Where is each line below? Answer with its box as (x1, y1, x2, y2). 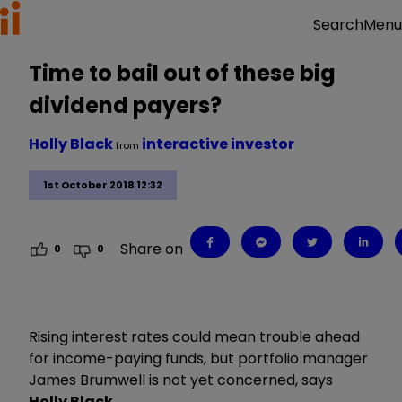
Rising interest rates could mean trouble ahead (29, 326, 360, 347)
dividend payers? (29, 91, 222, 120)
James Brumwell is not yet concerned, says (29, 369, 333, 390)
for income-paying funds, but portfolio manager (29, 347, 368, 369)
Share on (120, 238, 184, 259)
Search (313, 14, 363, 35)
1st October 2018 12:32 (43, 178, 162, 193)
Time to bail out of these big (29, 58, 336, 88)
